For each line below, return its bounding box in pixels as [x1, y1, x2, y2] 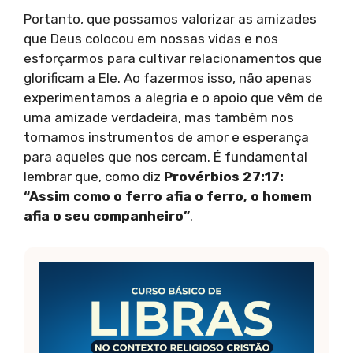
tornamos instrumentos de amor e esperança [24, 129, 309, 146]
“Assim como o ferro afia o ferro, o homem [24, 188, 312, 205]
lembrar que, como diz [24, 169, 164, 185]
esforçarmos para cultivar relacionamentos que [24, 50, 322, 67]
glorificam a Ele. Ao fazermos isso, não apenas [24, 70, 312, 87]
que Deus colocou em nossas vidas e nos [24, 31, 278, 47]
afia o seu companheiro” [24, 208, 190, 225]
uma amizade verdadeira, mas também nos [24, 110, 294, 126]
